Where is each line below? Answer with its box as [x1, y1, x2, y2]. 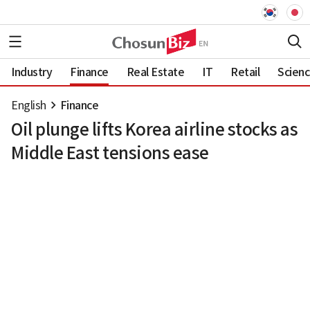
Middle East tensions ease [11, 143, 209, 164]
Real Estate [126, 64, 184, 79]
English [11, 98, 46, 112]
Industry [11, 64, 52, 79]
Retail [230, 64, 259, 79]
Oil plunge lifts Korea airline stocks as [11, 119, 298, 140]
